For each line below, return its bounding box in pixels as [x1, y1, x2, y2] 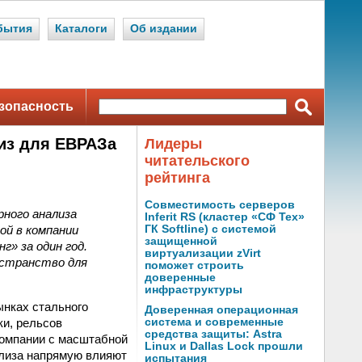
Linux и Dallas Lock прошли [145, 340, 303, 352]
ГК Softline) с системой [145, 223, 276, 235]
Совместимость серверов [145, 199, 295, 211]
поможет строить [145, 259, 244, 271]
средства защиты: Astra [145, 328, 282, 340]
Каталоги [55, 23, 107, 35]
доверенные [145, 271, 216, 284]
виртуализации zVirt [145, 247, 261, 259]
